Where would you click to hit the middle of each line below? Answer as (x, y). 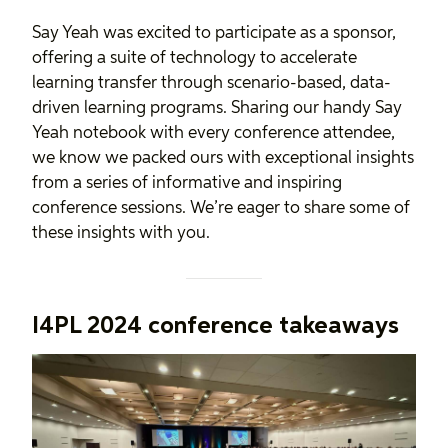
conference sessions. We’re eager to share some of (221, 209)
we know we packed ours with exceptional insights (223, 159)
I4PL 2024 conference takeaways (215, 326)
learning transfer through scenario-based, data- (211, 84)
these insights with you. (121, 234)
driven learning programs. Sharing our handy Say (217, 109)
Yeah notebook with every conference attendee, (213, 134)
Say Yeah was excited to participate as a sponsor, (214, 34)
